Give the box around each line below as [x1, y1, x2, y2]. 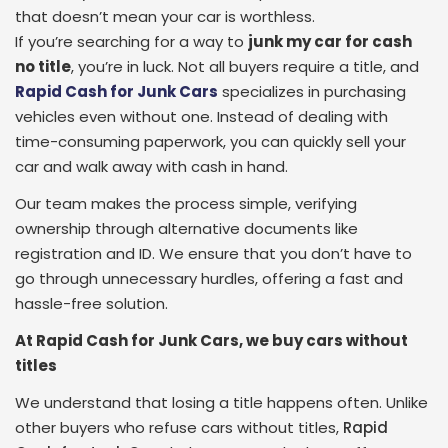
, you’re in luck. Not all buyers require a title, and [71, 56, 419, 77]
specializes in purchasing [218, 81, 406, 102]
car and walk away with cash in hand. [15, 156, 288, 177]
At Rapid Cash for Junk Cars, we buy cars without [15, 330, 408, 351]
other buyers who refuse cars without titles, [15, 417, 343, 438]
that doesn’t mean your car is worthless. [15, 6, 315, 27]
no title [15, 56, 71, 77]
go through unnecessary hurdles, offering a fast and [15, 268, 403, 289]
